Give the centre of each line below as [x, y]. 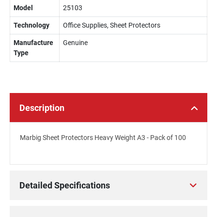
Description [42, 108]
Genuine [75, 43]
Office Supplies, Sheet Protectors [112, 25]
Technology [31, 25]
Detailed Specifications [65, 185]
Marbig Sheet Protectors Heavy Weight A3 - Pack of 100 [103, 138]
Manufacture [33, 43]
